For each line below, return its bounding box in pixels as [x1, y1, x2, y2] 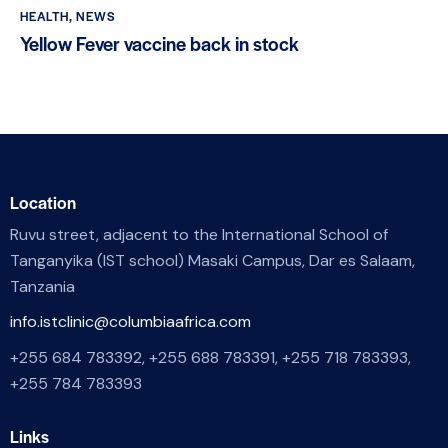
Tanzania [10, 275, 75, 297]
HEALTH [20, 6, 69, 25]
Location [10, 190, 76, 215]
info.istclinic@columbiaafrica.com [10, 311, 251, 333]
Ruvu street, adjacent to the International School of [10, 223, 388, 245]
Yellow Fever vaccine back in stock [20, 30, 299, 58]
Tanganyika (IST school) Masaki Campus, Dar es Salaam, [10, 249, 415, 271]
